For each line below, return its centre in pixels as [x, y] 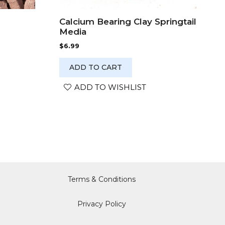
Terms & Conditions [102, 179]
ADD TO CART [95, 67]
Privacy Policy [102, 204]
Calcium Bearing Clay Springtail [128, 22]
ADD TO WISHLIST [110, 87]
